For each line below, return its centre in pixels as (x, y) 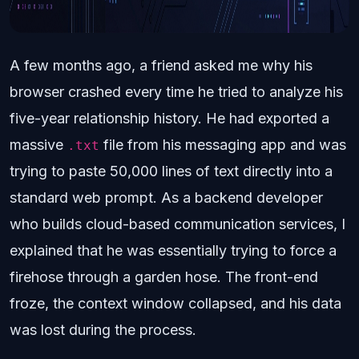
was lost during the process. (103, 330)
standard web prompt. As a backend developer (166, 198)
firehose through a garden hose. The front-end (164, 277)
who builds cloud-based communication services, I (177, 224)
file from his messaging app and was (223, 145)
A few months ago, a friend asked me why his (161, 65)
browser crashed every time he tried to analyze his (176, 92)
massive (38, 145)
